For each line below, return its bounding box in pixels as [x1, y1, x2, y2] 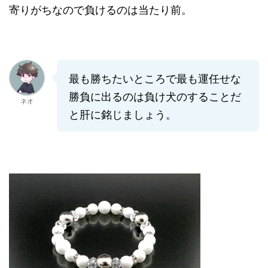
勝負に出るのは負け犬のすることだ [69, 88, 241, 104]
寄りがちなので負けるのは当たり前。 [9, 1, 192, 17]
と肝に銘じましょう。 [69, 106, 176, 122]
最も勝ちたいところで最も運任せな [69, 70, 241, 86]
